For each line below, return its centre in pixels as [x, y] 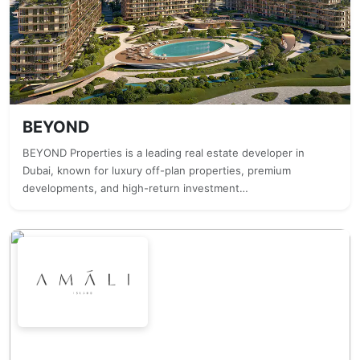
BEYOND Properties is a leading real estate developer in [164, 153]
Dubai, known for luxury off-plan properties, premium [157, 170]
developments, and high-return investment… [135, 188]
